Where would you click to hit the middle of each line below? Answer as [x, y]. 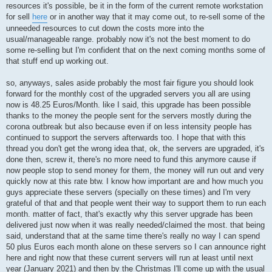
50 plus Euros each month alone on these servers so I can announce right [136, 247]
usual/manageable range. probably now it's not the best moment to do [128, 39]
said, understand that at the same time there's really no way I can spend [133, 236]
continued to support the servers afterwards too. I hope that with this [126, 138]
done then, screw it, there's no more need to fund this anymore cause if [131, 160]
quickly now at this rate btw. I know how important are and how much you [134, 182]
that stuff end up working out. [57, 61]
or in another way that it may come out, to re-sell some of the [156, 17]
